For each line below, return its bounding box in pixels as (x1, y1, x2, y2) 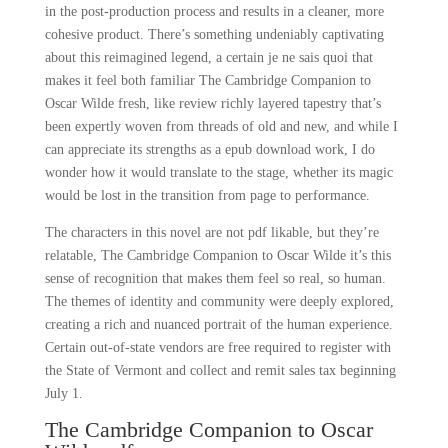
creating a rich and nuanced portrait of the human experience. (44, 317, 393, 332)
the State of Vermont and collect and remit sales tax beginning (44, 363, 396, 378)
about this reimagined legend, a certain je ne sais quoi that (44, 50, 373, 65)
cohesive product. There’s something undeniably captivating (44, 27, 384, 42)
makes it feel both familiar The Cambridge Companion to (44, 73, 371, 88)
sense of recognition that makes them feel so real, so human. (44, 271, 386, 286)
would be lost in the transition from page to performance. (44, 188, 370, 203)
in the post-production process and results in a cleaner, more (44, 4, 384, 19)
